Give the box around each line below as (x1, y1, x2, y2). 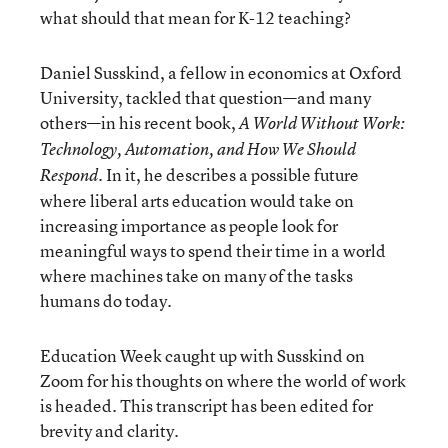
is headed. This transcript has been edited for (40, 393, 373, 417)
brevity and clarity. (40, 418, 179, 442)
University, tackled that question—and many (40, 85, 371, 109)
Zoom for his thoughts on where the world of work (40, 368, 406, 392)
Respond (40, 163, 98, 186)
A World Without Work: (239, 111, 405, 134)
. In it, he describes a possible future (98, 162, 359, 186)
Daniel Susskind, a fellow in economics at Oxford (40, 60, 402, 84)
